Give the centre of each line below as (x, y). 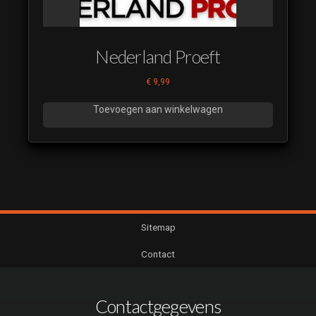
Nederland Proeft (158, 56)
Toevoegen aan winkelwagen (158, 110)
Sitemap (158, 227)
